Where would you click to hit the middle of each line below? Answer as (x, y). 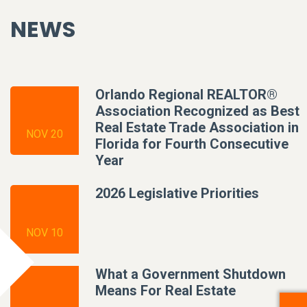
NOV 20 (45, 134)
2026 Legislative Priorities (177, 193)
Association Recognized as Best (197, 111)
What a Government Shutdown (191, 274)
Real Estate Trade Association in (197, 127)
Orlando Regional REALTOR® (186, 94)
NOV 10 (45, 232)
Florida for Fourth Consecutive (192, 144)
